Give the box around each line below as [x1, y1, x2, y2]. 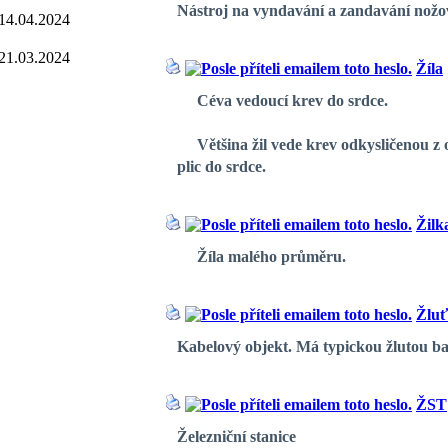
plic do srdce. [177, 158, 266, 176]
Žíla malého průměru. [177, 248, 346, 266]
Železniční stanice [177, 428, 296, 446]
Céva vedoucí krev [177, 92, 327, 110]
